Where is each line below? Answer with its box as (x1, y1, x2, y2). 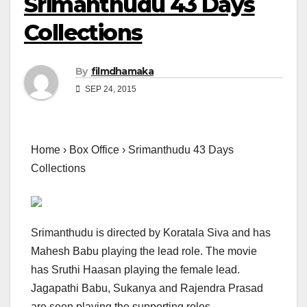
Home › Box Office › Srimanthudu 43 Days (31, 144, 234, 156)
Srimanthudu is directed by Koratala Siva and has (31, 227, 271, 239)
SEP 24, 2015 (83, 84, 136, 95)
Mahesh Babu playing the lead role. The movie (31, 245, 257, 258)
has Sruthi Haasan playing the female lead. (31, 264, 240, 276)
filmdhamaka (90, 65, 153, 78)
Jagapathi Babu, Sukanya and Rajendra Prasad (31, 282, 263, 295)
